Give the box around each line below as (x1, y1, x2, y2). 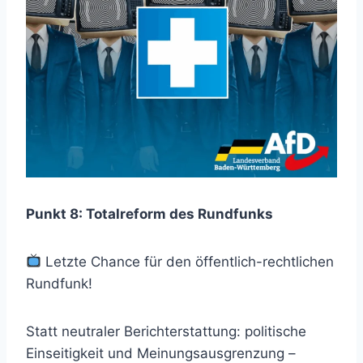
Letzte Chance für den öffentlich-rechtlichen (41, 253, 335, 270)
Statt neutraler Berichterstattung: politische (26, 322, 306, 340)
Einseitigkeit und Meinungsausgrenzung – (26, 344, 296, 361)
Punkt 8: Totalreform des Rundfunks (26, 205, 273, 222)
